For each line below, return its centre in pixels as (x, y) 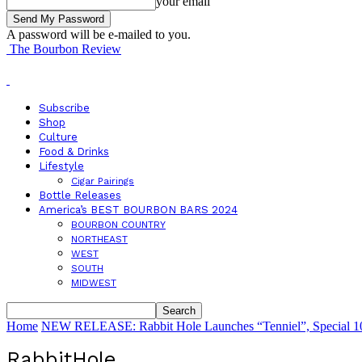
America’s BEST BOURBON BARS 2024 (138, 210)
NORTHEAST (99, 239)
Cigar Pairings (103, 181)
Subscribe (64, 108)
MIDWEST (94, 283)
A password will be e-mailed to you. (99, 34)
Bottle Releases (80, 195)
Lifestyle (61, 166)
